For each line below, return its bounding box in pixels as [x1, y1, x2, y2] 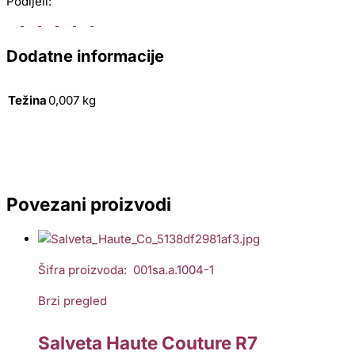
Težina [8, 93, 47, 109]
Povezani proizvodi [6, 193, 171, 216]
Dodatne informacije [6, 47, 164, 67]
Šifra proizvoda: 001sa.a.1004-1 [38, 262, 214, 278]
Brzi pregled [38, 293, 107, 309]
